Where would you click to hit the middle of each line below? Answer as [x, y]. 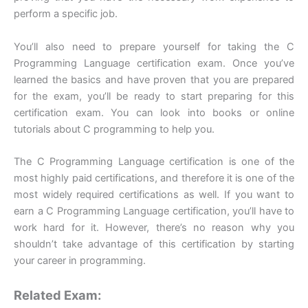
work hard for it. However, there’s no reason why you [154, 227]
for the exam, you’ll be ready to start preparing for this [154, 96]
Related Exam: [57, 295]
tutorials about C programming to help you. [114, 129]
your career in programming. [80, 260]
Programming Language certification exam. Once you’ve [154, 63]
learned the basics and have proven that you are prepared [154, 79]
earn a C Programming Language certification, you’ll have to [154, 211]
